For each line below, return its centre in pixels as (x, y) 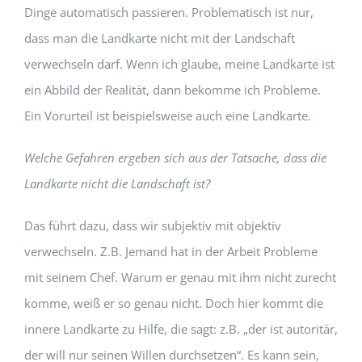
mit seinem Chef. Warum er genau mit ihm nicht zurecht (180, 277)
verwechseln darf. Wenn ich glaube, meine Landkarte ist (179, 63)
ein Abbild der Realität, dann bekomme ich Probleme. (172, 89)
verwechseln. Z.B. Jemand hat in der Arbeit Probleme (170, 251)
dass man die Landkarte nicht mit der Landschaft (159, 38)
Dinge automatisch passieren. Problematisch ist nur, (168, 12)
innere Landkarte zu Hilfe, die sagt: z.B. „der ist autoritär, (181, 328)
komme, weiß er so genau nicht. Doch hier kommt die (173, 303)
